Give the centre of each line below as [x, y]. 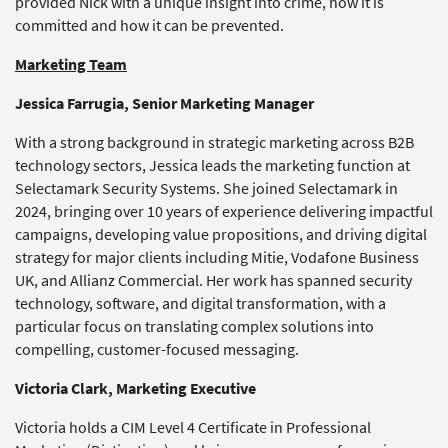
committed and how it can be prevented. [149, 25]
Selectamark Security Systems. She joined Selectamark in [206, 188]
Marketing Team [71, 64]
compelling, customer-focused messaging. [157, 349]
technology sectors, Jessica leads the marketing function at [212, 165]
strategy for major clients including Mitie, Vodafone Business [217, 257]
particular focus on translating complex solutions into [194, 326]
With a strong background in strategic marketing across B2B [214, 142]
